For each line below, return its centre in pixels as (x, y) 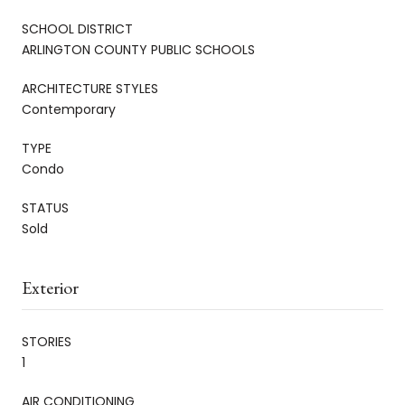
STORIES (47, 341)
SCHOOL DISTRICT (77, 28)
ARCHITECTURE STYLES (90, 88)
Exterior (50, 287)
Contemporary (69, 109)
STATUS (45, 207)
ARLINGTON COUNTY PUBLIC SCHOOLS (138, 49)
